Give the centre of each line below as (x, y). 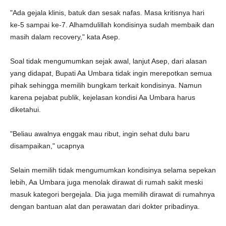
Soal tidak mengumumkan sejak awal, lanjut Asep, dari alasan (108, 61)
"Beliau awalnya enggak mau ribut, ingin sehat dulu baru (100, 134)
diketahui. (26, 109)
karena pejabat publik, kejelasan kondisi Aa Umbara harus (103, 97)
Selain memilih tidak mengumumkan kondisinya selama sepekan (113, 170)
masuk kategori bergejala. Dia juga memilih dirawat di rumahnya (112, 194)
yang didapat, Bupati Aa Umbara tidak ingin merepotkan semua (111, 73)
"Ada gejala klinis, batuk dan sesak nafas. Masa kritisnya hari (107, 13)
